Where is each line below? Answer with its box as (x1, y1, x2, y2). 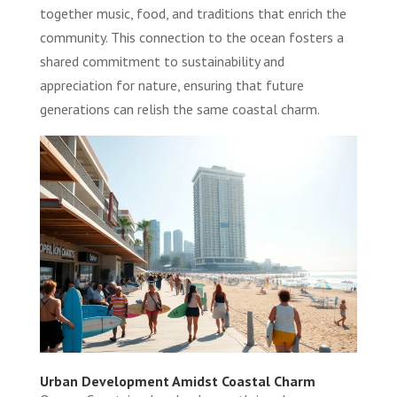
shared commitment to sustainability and (39, 51, 284, 70)
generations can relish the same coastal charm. (39, 99, 320, 118)
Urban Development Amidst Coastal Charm (39, 372, 315, 391)
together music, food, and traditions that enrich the (39, 4, 346, 22)
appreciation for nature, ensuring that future (39, 75, 304, 94)
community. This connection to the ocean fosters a (39, 27, 344, 46)
